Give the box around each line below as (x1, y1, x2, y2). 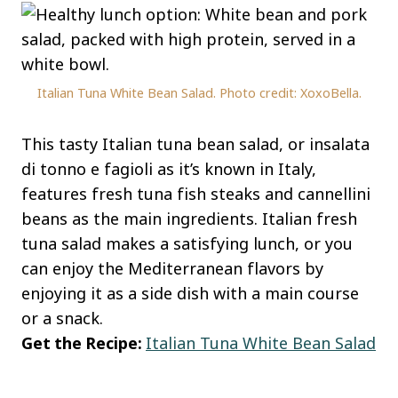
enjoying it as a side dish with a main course (21, 283, 359, 305)
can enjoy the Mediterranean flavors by (21, 258, 323, 280)
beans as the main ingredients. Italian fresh (21, 208, 357, 230)
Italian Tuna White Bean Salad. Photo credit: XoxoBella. (36, 84, 362, 102)
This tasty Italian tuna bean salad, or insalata (21, 133, 370, 155)
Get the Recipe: (21, 332, 146, 354)
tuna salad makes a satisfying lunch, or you (21, 233, 353, 255)
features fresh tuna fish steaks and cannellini (21, 183, 370, 205)
